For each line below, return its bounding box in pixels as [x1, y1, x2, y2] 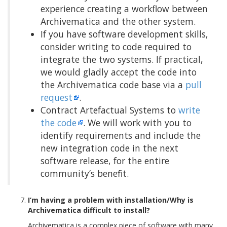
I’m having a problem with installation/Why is [28, 195, 194, 205]
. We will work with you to [83, 117, 192, 129]
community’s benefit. [41, 167, 129, 179]
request [41, 91, 72, 103]
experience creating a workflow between [41, 3, 208, 15]
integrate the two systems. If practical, [41, 53, 203, 65]
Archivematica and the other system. [41, 15, 196, 27]
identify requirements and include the [41, 129, 201, 141]
